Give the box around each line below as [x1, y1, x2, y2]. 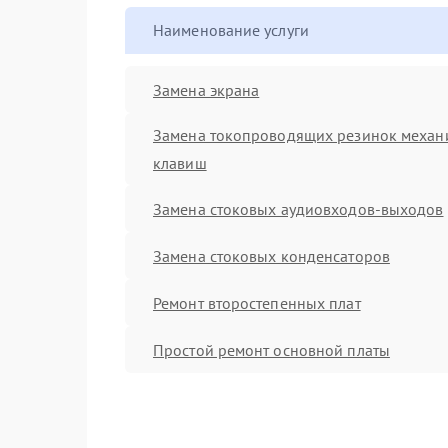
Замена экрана [153, 79, 260, 100]
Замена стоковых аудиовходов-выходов [153, 198, 444, 219]
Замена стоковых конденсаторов [153, 245, 390, 266]
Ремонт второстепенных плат [153, 292, 361, 313]
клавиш [153, 153, 207, 173]
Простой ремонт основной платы [153, 339, 390, 360]
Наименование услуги [153, 20, 309, 40]
